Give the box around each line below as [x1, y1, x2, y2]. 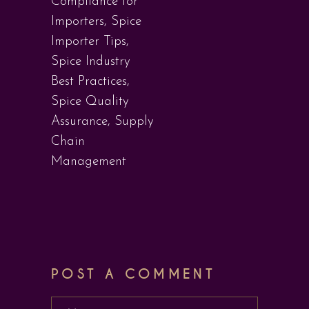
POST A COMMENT [51, 266, 216, 283]
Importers [51, 15, 104, 28]
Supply [114, 115, 154, 128]
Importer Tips [51, 35, 126, 48]
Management [51, 155, 126, 168]
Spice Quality [51, 95, 129, 108]
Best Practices [51, 75, 127, 88]
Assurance [51, 115, 108, 128]
